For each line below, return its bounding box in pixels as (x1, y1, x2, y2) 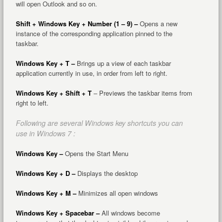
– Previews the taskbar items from (91, 88, 192, 98)
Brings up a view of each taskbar (74, 58, 171, 68)
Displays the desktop (75, 168, 138, 178)
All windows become (99, 208, 160, 218)
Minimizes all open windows (76, 188, 158, 198)
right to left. (15, 98, 49, 108)
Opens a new (137, 19, 177, 29)
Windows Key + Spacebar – (15, 208, 100, 218)
